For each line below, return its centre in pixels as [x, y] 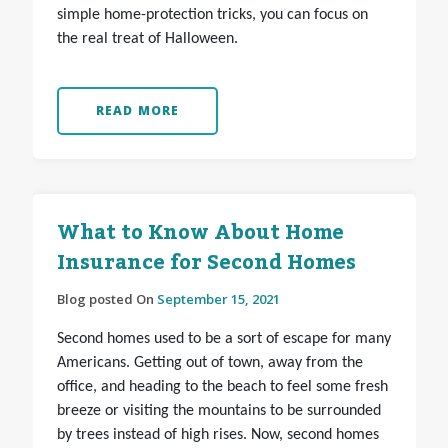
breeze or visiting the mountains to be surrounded [218, 411]
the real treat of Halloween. [147, 39]
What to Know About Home [200, 233]
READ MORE [137, 111]
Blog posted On [106, 299]
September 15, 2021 [218, 299]
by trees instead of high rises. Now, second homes [217, 435]
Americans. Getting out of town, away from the [209, 363]
